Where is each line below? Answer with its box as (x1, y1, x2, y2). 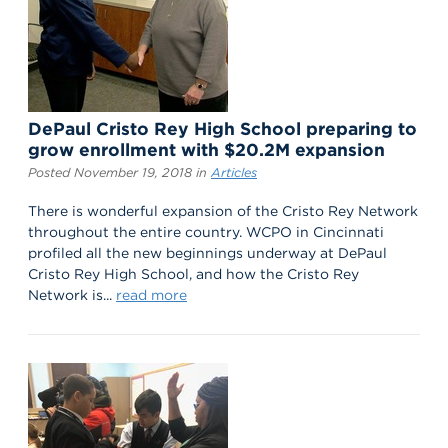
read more (116, 287, 187, 304)
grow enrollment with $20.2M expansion (28, 139, 385, 161)
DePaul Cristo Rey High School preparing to (28, 118, 417, 140)
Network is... (28, 287, 116, 304)
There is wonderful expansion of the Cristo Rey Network (28, 203, 418, 220)
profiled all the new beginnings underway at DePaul (28, 245, 387, 262)
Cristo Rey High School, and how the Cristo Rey (28, 266, 359, 283)
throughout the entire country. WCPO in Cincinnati (28, 224, 384, 241)
